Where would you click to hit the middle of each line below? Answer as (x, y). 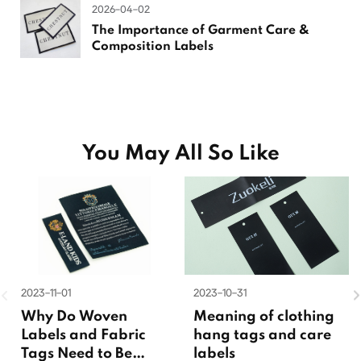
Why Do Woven (74, 317)
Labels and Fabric (83, 336)
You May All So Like (180, 154)
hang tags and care (262, 336)
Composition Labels (153, 46)
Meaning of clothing (264, 317)
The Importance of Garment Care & (201, 30)
